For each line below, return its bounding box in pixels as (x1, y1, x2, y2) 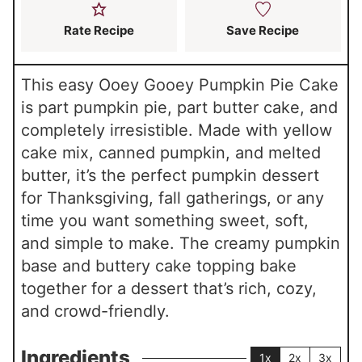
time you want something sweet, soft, (21, 211, 309, 231)
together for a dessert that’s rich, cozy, (21, 279, 318, 299)
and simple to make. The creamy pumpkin (21, 234, 341, 254)
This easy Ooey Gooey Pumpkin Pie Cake (21, 75, 339, 95)
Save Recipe (226, 23, 300, 39)
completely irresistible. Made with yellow (21, 120, 333, 141)
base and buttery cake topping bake (21, 256, 297, 276)
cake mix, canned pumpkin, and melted (21, 143, 322, 163)
